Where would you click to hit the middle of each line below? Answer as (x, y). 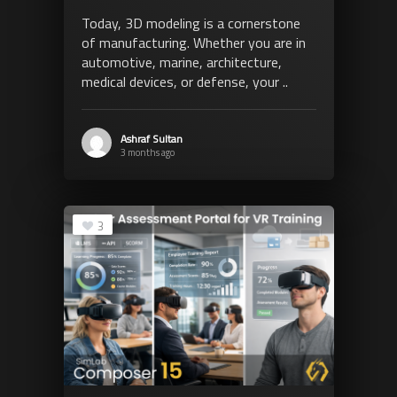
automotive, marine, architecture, (181, 62)
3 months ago (147, 152)
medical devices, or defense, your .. (184, 81)
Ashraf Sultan (151, 138)
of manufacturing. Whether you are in (193, 42)
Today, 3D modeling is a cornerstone (191, 23)
